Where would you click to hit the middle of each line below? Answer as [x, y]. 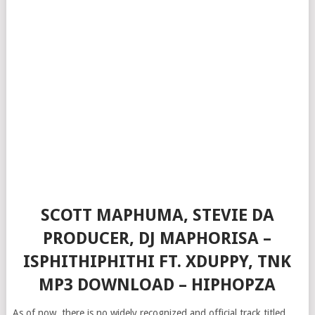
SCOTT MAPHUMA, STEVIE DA [157, 215]
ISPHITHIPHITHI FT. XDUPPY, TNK [157, 262]
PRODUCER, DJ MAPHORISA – [157, 238]
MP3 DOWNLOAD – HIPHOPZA [157, 285]
